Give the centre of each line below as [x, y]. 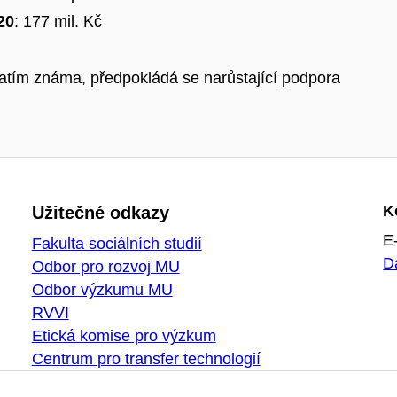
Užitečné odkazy [100, 212]
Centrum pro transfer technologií [146, 358]
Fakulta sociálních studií [117, 243]
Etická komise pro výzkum [124, 335]
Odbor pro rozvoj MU [105, 266]
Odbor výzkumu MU [102, 289]
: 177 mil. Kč [58, 21]
